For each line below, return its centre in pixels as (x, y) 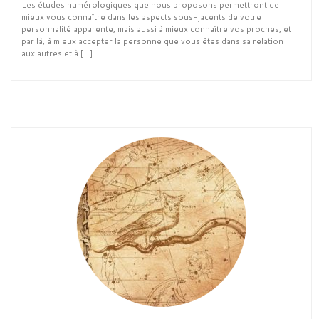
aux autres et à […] (57, 53)
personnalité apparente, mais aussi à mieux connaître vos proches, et (156, 29)
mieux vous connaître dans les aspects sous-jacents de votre (141, 17)
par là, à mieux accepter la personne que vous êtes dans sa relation (152, 41)
